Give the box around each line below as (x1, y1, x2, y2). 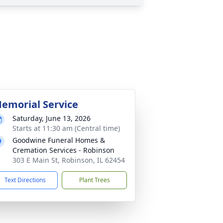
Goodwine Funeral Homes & (12, 135, 105, 145)
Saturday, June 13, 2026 (12, 113, 91, 123)
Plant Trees (79, 176, 110, 184)
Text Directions (4, 176, 46, 184)
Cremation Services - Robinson (12, 145, 114, 155)
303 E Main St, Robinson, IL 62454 (12, 155, 125, 165)
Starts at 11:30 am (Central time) (12, 123, 120, 133)
